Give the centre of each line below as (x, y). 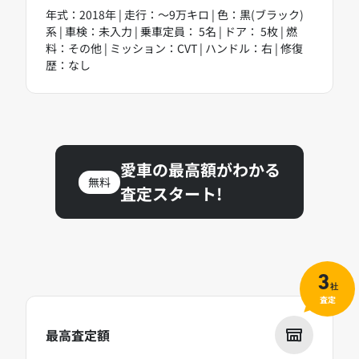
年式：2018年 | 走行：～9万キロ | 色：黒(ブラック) (175, 15)
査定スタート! (171, 194)
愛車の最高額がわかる (200, 170)
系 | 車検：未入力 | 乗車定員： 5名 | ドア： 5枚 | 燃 (171, 32)
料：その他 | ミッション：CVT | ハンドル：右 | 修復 (174, 48)
